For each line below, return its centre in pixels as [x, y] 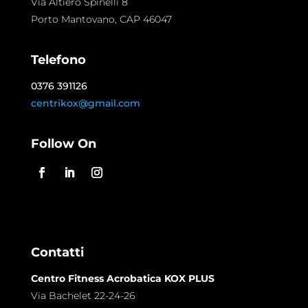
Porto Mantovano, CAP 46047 [101, 20]
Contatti [57, 253]
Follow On [63, 144]
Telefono [58, 60]
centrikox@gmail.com [85, 103]
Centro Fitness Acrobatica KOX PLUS [122, 279]
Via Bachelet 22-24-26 [82, 296]
